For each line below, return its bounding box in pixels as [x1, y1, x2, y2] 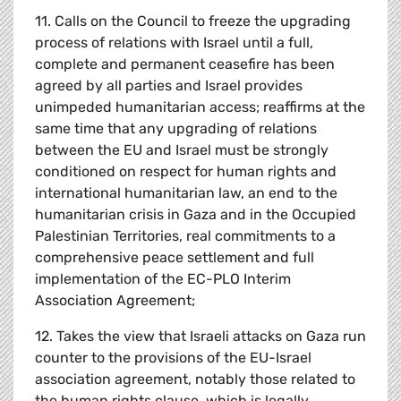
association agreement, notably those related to [35, 371, 355, 388]
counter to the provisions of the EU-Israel [35, 349, 311, 367]
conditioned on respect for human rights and [35, 163, 337, 181]
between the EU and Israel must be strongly [35, 141, 328, 159]
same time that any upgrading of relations [35, 120, 317, 138]
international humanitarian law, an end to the [35, 184, 337, 202]
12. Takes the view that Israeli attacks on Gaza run [35, 328, 366, 346]
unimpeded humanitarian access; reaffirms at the [35, 98, 365, 116]
